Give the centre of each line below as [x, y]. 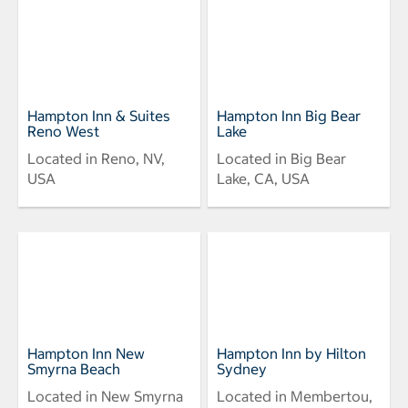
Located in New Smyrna [105, 397]
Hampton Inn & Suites [99, 116]
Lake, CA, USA [263, 179]
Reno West [63, 132]
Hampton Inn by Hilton [291, 354]
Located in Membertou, [295, 397]
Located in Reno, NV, [96, 159]
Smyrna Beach [74, 369]
